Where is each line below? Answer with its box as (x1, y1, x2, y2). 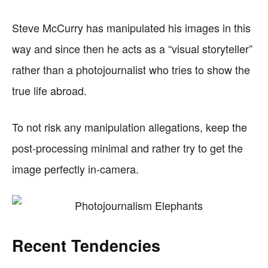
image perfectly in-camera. (12, 161, 139, 176)
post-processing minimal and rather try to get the (12, 140, 243, 156)
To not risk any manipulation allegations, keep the (12, 119, 247, 135)
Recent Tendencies (12, 234, 160, 257)
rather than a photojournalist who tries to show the (12, 62, 250, 77)
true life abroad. (12, 83, 87, 98)
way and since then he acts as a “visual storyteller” (12, 41, 252, 56)
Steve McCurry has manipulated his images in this (12, 20, 251, 35)
